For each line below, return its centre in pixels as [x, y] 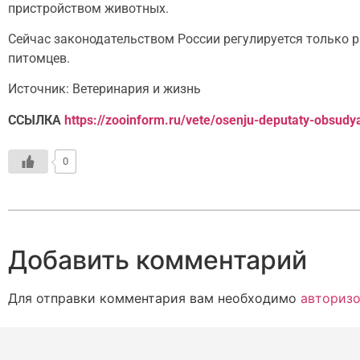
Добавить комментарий [157, 260]
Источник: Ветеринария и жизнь [104, 89]
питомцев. [39, 58]
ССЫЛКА [36, 120]
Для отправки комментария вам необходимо [154, 299]
